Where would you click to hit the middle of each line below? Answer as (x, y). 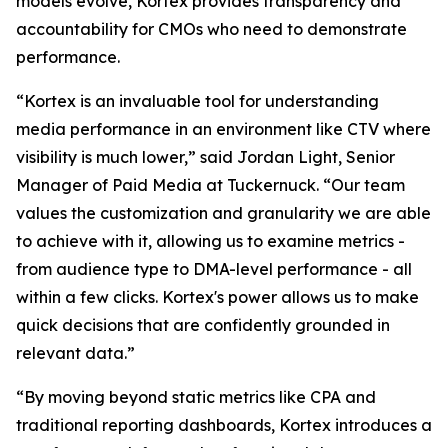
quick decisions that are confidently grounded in (203, 325)
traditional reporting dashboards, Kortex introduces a (224, 425)
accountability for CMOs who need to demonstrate (211, 29)
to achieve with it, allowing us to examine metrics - (210, 241)
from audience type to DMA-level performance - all (214, 269)
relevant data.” (75, 353)
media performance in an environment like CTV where (223, 129)
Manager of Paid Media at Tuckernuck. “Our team (210, 185)
